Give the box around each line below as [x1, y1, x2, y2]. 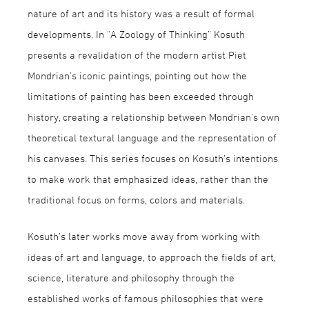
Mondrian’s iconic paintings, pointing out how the [28, 70, 247, 81]
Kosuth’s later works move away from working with [28, 230, 260, 242]
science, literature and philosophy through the [28, 271, 235, 283]
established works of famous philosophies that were [28, 292, 263, 304]
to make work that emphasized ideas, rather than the [28, 173, 268, 185]
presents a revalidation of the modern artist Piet [28, 49, 246, 61]
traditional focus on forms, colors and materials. [28, 194, 248, 206]
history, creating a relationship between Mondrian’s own [28, 111, 279, 123]
